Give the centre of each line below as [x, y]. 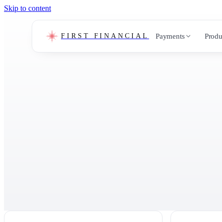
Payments [170, 36]
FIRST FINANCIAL [105, 36]
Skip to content [28, 8]
